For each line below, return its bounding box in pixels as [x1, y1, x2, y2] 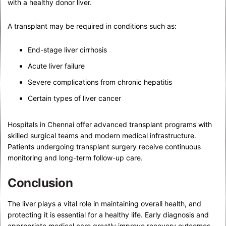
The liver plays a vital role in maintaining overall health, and [8, 199, 201, 208]
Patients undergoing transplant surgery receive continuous [8, 142, 201, 151]
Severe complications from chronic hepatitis [28, 77, 172, 86]
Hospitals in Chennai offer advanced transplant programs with [8, 120, 212, 129]
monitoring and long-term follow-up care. [8, 153, 143, 162]
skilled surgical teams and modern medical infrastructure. [8, 131, 196, 140]
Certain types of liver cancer [28, 93, 121, 102]
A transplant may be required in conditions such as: [8, 21, 177, 30]
